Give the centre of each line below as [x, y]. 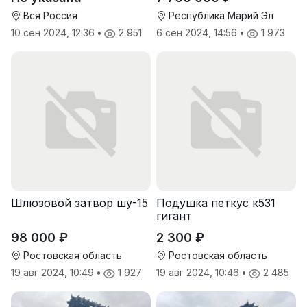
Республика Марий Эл [220, 16]
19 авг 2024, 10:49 [54, 273]
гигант [174, 216]
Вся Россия [49, 16]
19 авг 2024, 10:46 [199, 273]
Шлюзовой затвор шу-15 [79, 203]
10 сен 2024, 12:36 [54, 33]
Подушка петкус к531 [216, 203]
